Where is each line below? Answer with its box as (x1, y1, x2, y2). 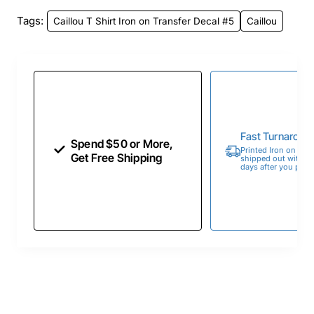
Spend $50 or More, (71, 136, 174, 151)
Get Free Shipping (71, 150, 163, 165)
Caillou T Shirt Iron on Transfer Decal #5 (53, 15, 234, 27)
